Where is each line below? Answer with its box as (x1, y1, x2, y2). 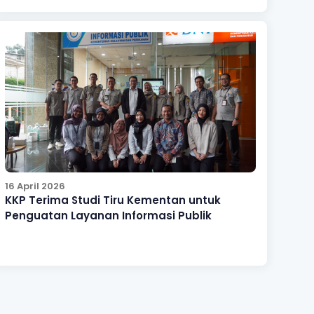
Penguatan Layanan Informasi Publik (5, 207, 212, 223)
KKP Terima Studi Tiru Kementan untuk (5, 192, 221, 207)
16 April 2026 (5, 179, 66, 193)
